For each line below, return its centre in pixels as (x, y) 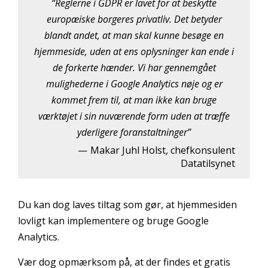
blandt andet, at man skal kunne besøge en (134, 36)
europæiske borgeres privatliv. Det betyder (134, 19)
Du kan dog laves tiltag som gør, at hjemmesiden (127, 205)
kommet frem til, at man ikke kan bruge (134, 100)
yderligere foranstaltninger (132, 133)
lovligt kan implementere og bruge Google (113, 221)
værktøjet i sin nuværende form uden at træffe (134, 116)
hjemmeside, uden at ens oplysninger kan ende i (134, 52)
